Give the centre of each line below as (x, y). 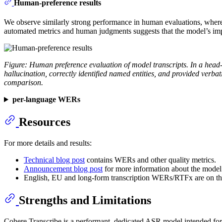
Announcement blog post (63, 168)
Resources (45, 122)
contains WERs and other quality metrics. (150, 160)
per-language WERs (46, 100)
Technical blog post (54, 160)
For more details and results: (48, 143)
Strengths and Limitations (85, 200)
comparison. (24, 83)
